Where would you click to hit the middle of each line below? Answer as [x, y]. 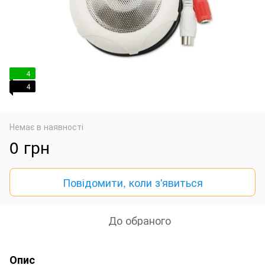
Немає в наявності [46, 126]
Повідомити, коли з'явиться [132, 182]
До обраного [140, 220]
